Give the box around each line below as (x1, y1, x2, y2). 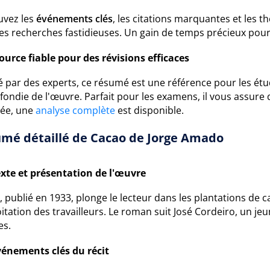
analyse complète (36, 104, 115, 117)
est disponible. (115, 104, 184, 117)
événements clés (36, 12, 113, 25)
